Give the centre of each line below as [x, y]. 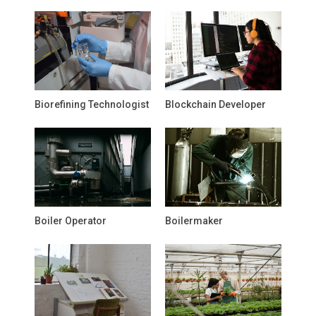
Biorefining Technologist [92, 104]
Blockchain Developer [215, 104]
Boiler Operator [71, 221]
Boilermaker [194, 221]
